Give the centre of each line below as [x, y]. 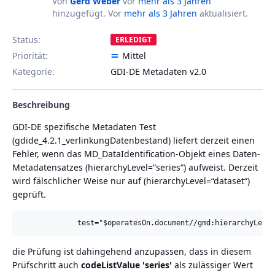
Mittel [134, 56]
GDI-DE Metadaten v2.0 [158, 72]
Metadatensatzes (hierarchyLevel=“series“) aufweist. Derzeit [135, 168]
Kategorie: [33, 72]
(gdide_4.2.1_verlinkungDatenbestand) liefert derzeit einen [134, 141]
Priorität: [30, 56]
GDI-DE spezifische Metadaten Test [84, 127]
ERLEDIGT [134, 40]
